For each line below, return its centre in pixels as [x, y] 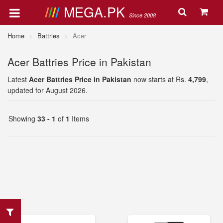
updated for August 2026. [48, 90]
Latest [18, 79]
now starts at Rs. [160, 79]
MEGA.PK [96, 12]
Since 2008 [142, 15]
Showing [23, 118]
